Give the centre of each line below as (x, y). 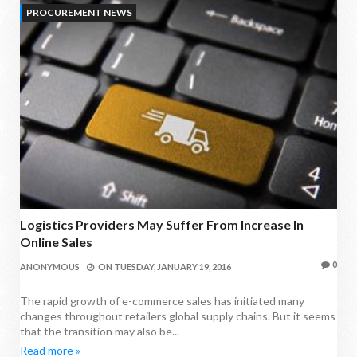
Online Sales (56, 241)
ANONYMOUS (50, 266)
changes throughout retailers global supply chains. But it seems (178, 316)
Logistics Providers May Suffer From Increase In (162, 224)
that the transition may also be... (100, 331)
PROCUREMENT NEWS (79, 12)
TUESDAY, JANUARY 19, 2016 (173, 266)
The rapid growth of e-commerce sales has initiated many (162, 300)
